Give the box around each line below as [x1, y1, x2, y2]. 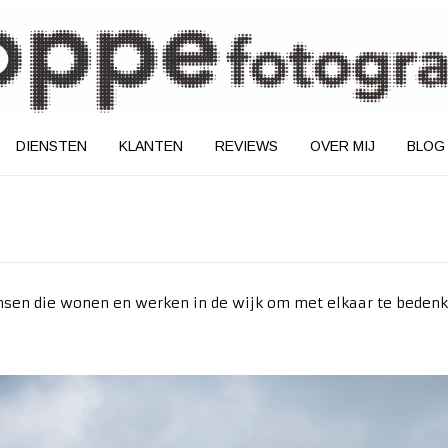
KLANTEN [118, 138, 183, 155]
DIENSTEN [15, 138, 87, 155]
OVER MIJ [309, 138, 375, 155]
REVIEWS [214, 138, 278, 155]
